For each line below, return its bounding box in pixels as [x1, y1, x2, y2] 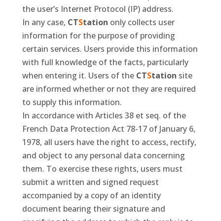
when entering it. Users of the [22, 70, 136, 81]
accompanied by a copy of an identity [22, 190, 161, 201]
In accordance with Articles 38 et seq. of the [22, 110, 186, 121]
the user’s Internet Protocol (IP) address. [22, 3, 174, 15]
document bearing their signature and [22, 203, 165, 215]
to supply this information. [22, 97, 122, 108]
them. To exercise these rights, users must [22, 163, 183, 175]
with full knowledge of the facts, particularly [22, 57, 188, 68]
